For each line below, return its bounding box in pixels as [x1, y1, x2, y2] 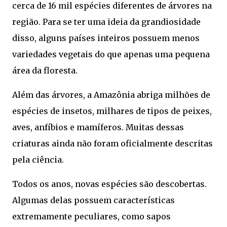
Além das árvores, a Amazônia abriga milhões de [12, 90, 210, 100]
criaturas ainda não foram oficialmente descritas [12, 138, 213, 149]
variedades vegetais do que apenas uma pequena [12, 49, 210, 60]
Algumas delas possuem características [12, 195, 175, 206]
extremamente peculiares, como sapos [12, 211, 171, 222]
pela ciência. [12, 155, 64, 165]
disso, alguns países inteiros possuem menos [12, 33, 200, 44]
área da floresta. [12, 65, 78, 76]
